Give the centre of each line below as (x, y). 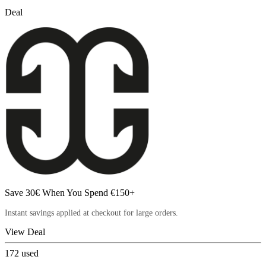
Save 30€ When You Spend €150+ (70, 192)
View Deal (25, 232)
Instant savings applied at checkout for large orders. (91, 213)
